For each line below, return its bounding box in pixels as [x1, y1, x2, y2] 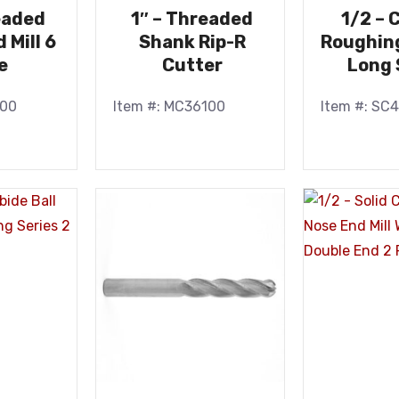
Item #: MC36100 [113, 98, 226, 115]
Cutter [161, 54, 223, 76]
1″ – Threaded [131, 8, 254, 29]
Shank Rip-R [138, 31, 246, 53]
